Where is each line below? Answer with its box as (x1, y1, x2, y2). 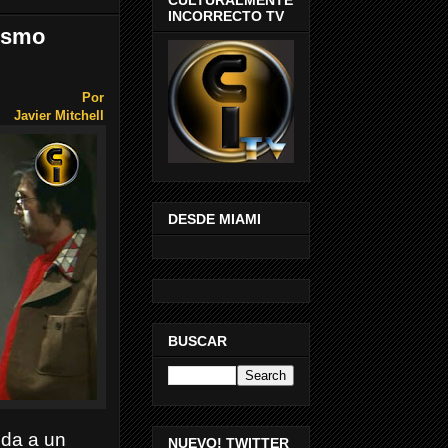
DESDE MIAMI (168, 211, 261, 228)
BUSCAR (168, 332, 227, 349)
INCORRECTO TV (168, 7, 284, 24)
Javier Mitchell (14, 108, 104, 124)
